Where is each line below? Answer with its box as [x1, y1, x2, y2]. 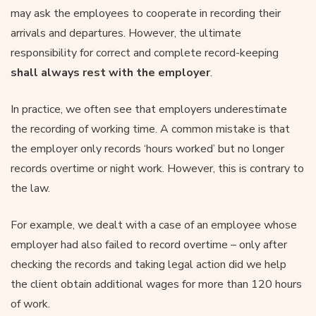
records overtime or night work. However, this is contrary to [11, 160, 304, 176]
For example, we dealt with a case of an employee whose [11, 217, 297, 233]
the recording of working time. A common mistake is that [11, 121, 290, 137]
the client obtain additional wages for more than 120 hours [11, 276, 302, 292]
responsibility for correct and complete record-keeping [11, 44, 279, 61]
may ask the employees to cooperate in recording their [11, 5, 281, 21]
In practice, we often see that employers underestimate [11, 101, 287, 117]
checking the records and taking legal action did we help [11, 256, 286, 272]
